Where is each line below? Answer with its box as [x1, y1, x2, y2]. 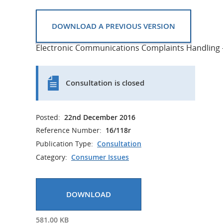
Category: [36, 152, 67, 162]
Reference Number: [36, 125, 102, 135]
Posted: [36, 112, 60, 122]
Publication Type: [36, 138, 93, 148]
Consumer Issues [71, 152, 129, 162]
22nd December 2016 [64, 112, 135, 122]
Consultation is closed [66, 78, 144, 88]
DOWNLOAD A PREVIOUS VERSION [52, 21, 175, 31]
